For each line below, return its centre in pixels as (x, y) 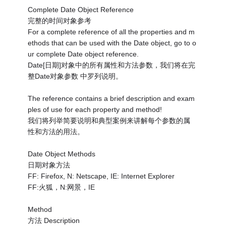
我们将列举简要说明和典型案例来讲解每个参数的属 (109, 120)
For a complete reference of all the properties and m (111, 32)
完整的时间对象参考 (60, 20)
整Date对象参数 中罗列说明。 (75, 76)
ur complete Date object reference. (83, 54)
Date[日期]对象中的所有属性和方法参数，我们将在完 (112, 65)
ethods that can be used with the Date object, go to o (112, 43)
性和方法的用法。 (56, 131)
